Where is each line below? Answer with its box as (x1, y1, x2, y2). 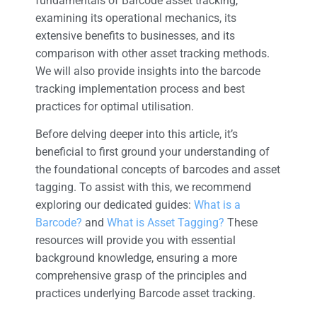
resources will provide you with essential (35, 234, 236, 248)
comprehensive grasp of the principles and (35, 269, 247, 283)
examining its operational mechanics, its (35, 11, 236, 25)
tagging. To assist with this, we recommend (35, 180, 251, 195)
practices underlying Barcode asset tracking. (35, 287, 255, 301)
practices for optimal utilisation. (35, 99, 197, 113)
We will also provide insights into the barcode (35, 64, 260, 78)
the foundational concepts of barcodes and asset (35, 163, 280, 177)
